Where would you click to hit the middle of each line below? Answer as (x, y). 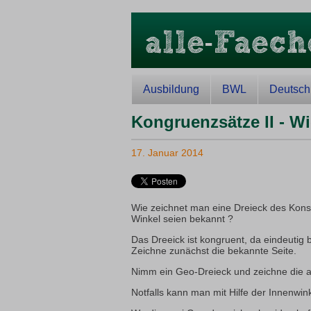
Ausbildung (171, 89)
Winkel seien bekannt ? (182, 219)
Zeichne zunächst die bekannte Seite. (213, 251)
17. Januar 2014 (167, 153)
